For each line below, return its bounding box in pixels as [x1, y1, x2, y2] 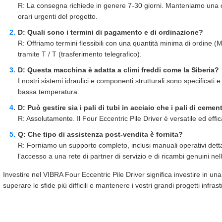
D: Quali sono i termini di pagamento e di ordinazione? [18, 28, 203, 36]
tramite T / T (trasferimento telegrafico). [18, 50, 142, 58]
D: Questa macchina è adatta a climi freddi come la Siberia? [18, 66, 219, 74]
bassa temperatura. [18, 88, 79, 96]
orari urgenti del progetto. [18, 12, 98, 20]
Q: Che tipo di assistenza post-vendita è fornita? [18, 130, 183, 138]
